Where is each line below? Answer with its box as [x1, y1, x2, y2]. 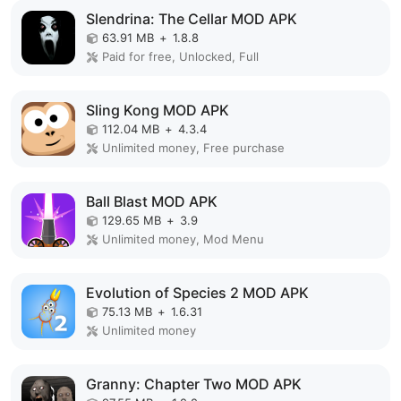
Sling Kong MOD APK [86, 101, 229, 119]
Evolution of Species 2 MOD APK [86, 284, 309, 302]
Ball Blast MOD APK [86, 192, 218, 210]
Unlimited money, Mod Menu [102, 232, 264, 246]
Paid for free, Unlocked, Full [102, 49, 259, 64]
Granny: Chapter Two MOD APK [86, 375, 302, 393]
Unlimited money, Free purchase [102, 141, 285, 155]
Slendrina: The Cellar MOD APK [86, 10, 297, 28]
